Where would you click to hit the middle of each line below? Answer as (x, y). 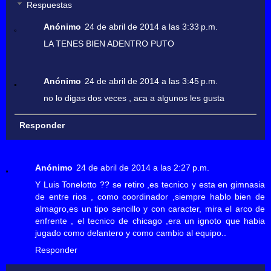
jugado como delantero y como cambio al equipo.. (131, 233)
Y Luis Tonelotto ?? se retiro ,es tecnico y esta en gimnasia (150, 184)
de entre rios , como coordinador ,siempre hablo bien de (150, 196)
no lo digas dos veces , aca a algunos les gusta (134, 98)
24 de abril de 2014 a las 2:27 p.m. (143, 167)
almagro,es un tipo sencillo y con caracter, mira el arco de (150, 208)
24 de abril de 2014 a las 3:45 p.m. (152, 81)
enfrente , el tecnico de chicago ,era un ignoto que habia (150, 220)
